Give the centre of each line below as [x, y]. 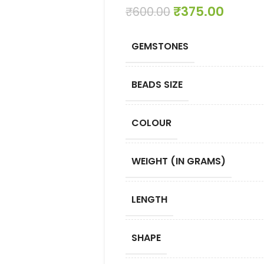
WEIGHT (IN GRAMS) [178, 161]
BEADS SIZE [157, 85]
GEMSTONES [160, 46]
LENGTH [149, 199]
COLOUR [151, 123]
